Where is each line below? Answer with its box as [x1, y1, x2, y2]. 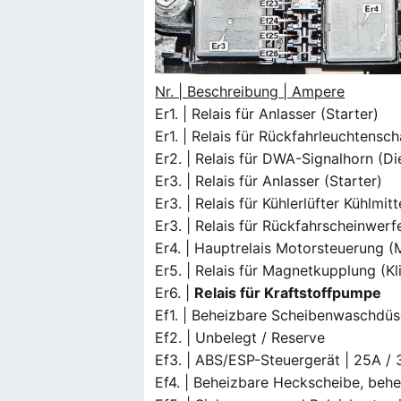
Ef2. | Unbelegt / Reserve [155, 328, 326, 347]
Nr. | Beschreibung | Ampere [155, 82, 346, 101]
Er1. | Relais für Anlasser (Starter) [155, 105, 380, 124]
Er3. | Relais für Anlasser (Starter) [155, 172, 383, 191]
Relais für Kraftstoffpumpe [194, 284, 382, 303]
